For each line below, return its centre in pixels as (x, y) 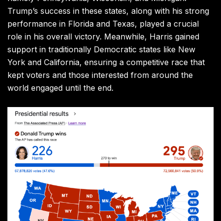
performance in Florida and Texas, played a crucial (103, 24)
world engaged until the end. (60, 88)
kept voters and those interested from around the (100, 75)
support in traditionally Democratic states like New (101, 50)
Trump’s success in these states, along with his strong (108, 11)
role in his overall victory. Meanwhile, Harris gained (103, 37)
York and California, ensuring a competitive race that (106, 62)
